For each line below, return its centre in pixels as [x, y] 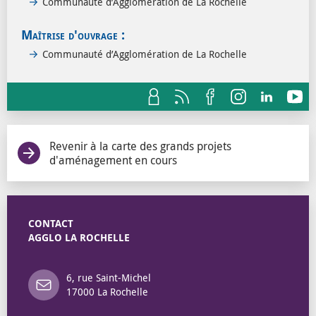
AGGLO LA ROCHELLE [79, 237]
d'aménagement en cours [113, 160]
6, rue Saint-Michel [109, 278]
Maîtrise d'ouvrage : [73, 35]
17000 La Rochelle [107, 292]
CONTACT [51, 223]
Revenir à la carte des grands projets [140, 146]
